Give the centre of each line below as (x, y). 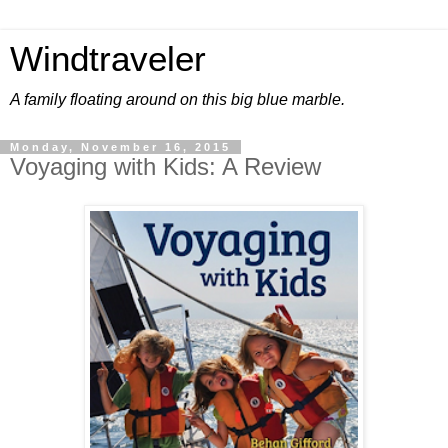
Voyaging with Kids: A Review (165, 166)
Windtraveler (108, 59)
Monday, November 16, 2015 (120, 147)
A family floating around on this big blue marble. (177, 99)
